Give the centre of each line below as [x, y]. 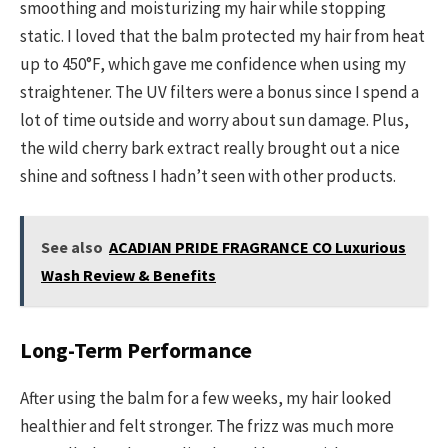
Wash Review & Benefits [128, 274]
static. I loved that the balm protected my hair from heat [222, 35]
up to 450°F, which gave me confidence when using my [213, 63]
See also [72, 246]
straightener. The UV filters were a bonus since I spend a [219, 91]
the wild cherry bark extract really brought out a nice [210, 147]
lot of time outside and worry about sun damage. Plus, [214, 119]
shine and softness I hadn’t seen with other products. [208, 175]
